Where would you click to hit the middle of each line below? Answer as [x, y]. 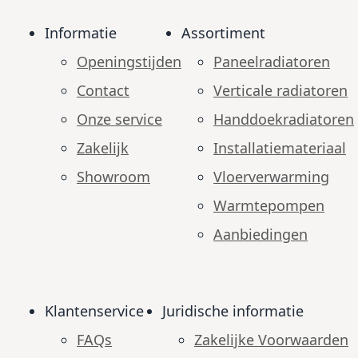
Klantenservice [94, 310]
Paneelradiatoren [272, 61]
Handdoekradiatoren [284, 119]
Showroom [113, 176]
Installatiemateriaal [280, 147]
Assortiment [223, 32]
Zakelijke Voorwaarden [271, 339]
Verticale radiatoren [280, 90]
